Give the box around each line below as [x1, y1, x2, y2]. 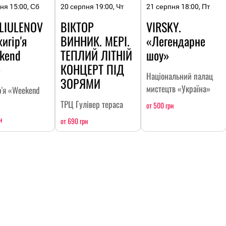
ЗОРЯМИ [61, 74, 100, 92]
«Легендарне [146, 31, 205, 50]
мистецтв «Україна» [146, 82, 210, 95]
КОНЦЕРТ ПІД [61, 60, 124, 78]
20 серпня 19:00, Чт [61, 2, 124, 11]
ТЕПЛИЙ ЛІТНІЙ [61, 45, 132, 64]
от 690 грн [61, 115, 88, 126]
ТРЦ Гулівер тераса [61, 97, 123, 110]
